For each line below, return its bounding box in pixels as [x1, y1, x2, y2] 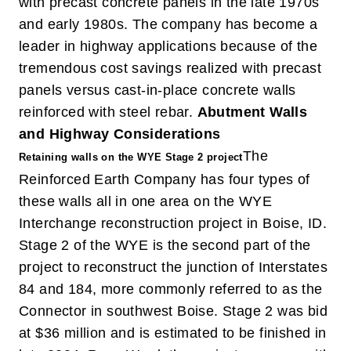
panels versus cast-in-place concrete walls [19, 82, 296, 98]
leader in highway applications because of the [19, 38, 317, 54]
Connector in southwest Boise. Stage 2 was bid [19, 303, 327, 319]
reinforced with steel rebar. [19, 104, 197, 120]
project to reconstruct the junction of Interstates [19, 259, 327, 275]
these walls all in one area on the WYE [19, 194, 273, 209]
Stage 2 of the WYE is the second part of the [19, 237, 311, 253]
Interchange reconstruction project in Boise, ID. [19, 215, 327, 231]
